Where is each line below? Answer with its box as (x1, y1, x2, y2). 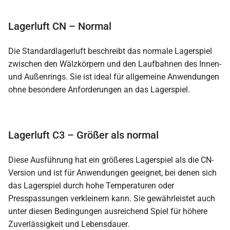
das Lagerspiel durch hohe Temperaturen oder (8, 181, 174, 191)
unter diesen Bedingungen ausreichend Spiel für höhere (8, 206, 207, 217)
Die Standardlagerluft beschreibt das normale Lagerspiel (8, 46, 212, 56)
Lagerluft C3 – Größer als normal (8, 129, 159, 142)
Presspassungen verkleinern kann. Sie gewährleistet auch (8, 194, 215, 204)
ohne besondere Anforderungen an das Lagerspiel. (8, 85, 190, 95)
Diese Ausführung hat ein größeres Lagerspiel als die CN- (8, 155, 214, 165)
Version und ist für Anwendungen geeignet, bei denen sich (8, 168, 217, 178)
